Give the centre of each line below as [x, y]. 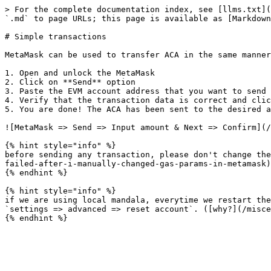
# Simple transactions [56, 37]
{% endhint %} [36, 173]
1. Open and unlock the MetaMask [80, 73]
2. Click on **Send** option [70, 82]
